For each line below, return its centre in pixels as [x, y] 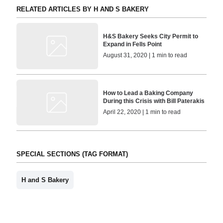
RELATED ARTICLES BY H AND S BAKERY [82, 9]
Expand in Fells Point [133, 45]
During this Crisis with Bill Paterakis [154, 101]
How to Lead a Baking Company [148, 93]
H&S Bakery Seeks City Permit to [151, 37]
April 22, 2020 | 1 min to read [142, 112]
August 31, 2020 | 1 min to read [145, 56]
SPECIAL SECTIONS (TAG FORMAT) [72, 154]
